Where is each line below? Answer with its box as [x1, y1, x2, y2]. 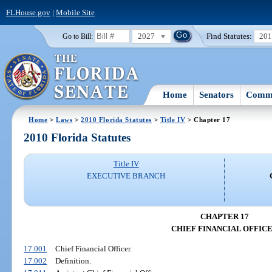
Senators [199, 89, 234, 100]
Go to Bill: [62, 32, 93, 40]
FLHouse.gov [5, 7, 50, 17]
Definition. [55, 256, 91, 266]
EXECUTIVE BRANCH [87, 171, 166, 181]
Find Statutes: [206, 31, 253, 41]
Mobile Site [55, 7, 95, 17]
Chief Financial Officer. [55, 244, 132, 254]
